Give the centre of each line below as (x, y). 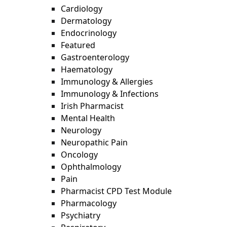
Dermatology (86, 21)
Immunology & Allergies (107, 82)
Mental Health (88, 118)
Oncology (79, 155)
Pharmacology (89, 203)
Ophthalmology (91, 167)
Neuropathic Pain (94, 142)
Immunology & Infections (110, 94)
